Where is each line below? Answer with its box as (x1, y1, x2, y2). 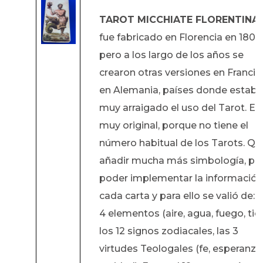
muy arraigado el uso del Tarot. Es (99, 102, 261, 114)
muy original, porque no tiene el (99, 120, 248, 131)
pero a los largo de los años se (99, 49, 244, 61)
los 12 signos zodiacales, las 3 (99, 225, 238, 237)
